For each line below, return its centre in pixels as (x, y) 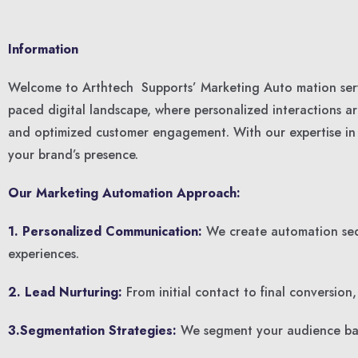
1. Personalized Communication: (105, 231)
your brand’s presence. (73, 155)
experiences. (44, 254)
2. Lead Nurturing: (65, 292)
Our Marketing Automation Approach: (124, 193)
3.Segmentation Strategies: (92, 330)
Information (43, 49)
